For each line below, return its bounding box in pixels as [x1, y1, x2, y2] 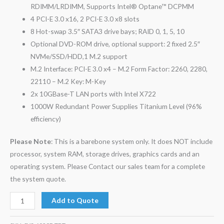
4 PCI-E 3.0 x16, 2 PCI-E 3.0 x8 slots [30, 14, 140, 23]
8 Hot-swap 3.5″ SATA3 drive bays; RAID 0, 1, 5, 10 [30, 26, 185, 35]
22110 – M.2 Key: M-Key [30, 76, 106, 85]
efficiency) [30, 114, 61, 123]
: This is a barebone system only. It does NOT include [51, 137, 212, 146]
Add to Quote [51, 195, 99, 204]
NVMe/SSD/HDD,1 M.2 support [30, 51, 128, 60]
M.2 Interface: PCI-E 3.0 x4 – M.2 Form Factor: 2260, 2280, [30, 64, 208, 73]
